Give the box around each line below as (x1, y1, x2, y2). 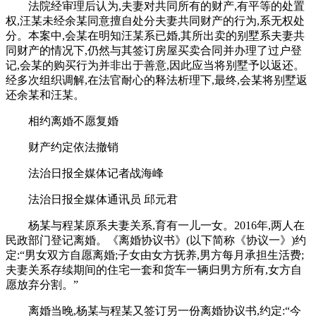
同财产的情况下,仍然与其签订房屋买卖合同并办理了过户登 (6, 44, 302, 56)
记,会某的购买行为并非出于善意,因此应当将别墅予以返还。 (6, 59, 305, 71)
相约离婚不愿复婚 (28, 114, 119, 127)
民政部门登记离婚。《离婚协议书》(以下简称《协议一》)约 (6, 233, 306, 246)
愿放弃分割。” (6, 278, 78, 291)
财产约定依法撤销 (28, 140, 119, 153)
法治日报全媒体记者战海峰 (28, 166, 164, 179)
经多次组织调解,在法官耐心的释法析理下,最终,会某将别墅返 (6, 73, 308, 86)
